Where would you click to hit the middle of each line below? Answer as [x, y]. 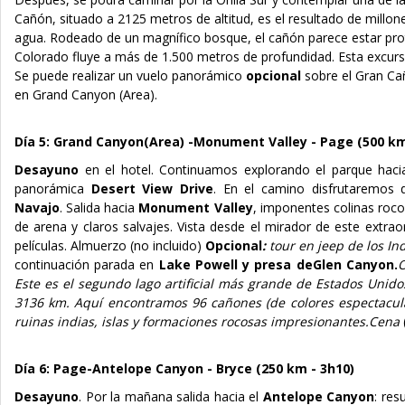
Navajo [37, 207]
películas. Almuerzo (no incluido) [110, 245]
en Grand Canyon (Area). [86, 94]
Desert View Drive [152, 188]
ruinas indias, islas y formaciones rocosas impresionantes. [192, 321]
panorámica [53, 188]
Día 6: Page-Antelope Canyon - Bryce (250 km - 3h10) [184, 368]
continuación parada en [87, 264]
